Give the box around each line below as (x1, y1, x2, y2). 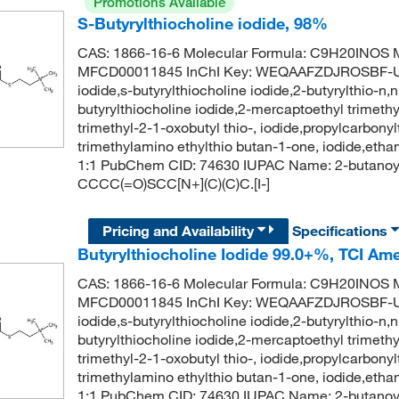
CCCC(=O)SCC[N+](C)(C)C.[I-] (77, 175, 270, 193)
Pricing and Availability (102, 221, 258, 240)
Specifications (292, 221, 392, 240)
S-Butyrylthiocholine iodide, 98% (77, 13, 328, 34)
